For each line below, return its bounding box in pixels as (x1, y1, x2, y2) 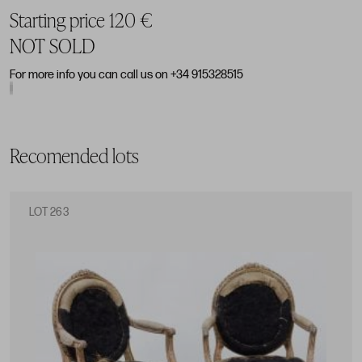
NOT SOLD (10, 32, 95, 60)
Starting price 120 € (10, 6, 153, 34)
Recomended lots (10, 142, 139, 170)
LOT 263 (29, 205, 69, 220)
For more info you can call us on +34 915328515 (10, 68, 243, 82)
